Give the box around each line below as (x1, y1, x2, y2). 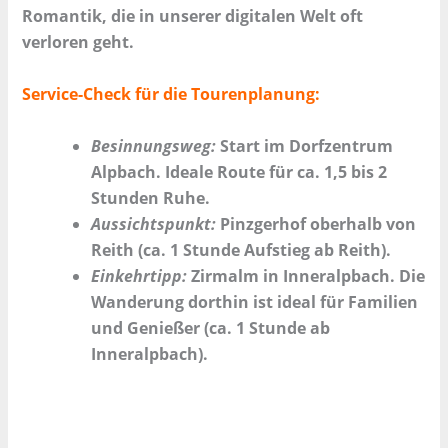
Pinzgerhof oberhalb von (215, 212, 416, 235)
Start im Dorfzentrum (219, 134, 393, 157)
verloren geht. (22, 31, 135, 54)
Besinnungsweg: (90, 134, 216, 157)
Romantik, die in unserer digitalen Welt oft (22, 5, 364, 28)
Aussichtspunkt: (90, 212, 216, 235)
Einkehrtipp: (90, 264, 187, 287)
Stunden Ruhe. (90, 186, 210, 209)
